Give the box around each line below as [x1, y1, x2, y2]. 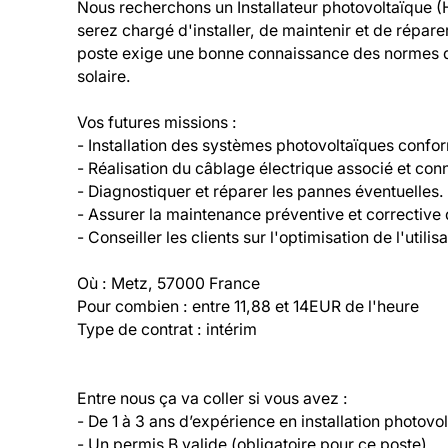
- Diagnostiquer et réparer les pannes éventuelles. [77, 182, 445, 201]
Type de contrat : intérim [77, 320, 258, 339]
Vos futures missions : [77, 113, 238, 132]
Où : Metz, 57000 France [77, 274, 261, 293]
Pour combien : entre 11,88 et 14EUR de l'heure [77, 297, 420, 316]
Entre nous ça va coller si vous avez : [77, 389, 349, 408]
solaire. [77, 67, 132, 86]
